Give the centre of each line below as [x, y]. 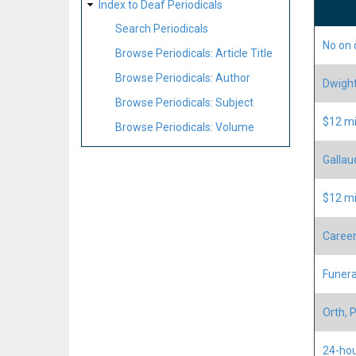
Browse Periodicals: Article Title [194, 54]
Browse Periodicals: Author [183, 77]
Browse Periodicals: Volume [185, 127]
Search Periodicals [162, 29]
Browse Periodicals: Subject [184, 102]
